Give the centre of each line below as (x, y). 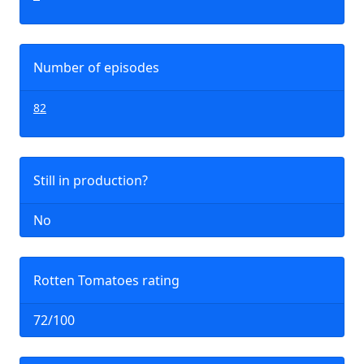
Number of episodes (96, 67)
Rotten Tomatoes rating (106, 280)
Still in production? (91, 180)
